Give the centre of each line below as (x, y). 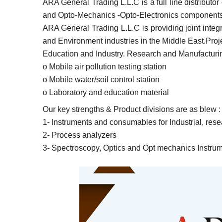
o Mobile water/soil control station (101, 80)
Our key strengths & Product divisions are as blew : (131, 109)
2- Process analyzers (79, 135)
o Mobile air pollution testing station (104, 67)
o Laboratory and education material (106, 92)
